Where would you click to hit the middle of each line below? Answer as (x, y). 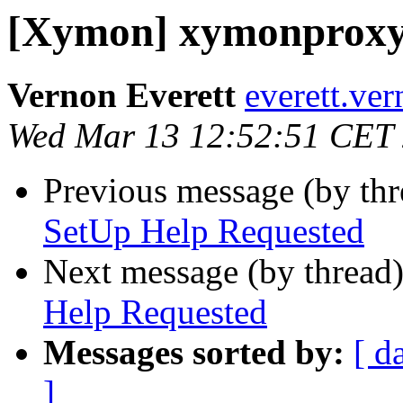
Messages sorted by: (194, 353)
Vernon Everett (121, 95)
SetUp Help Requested (204, 231)
